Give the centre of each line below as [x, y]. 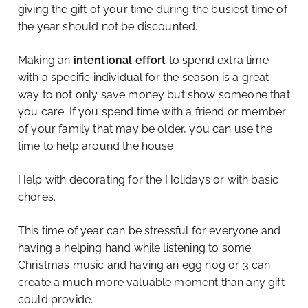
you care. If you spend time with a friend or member [152, 112]
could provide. [56, 300]
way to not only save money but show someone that [154, 95]
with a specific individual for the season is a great [144, 78]
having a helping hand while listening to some [135, 248]
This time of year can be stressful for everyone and [150, 231]
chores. [37, 197]
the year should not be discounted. [108, 27]
